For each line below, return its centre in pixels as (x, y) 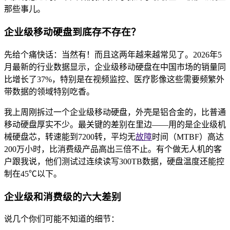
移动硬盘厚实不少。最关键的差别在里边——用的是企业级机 (115, 124)
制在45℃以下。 (33, 174)
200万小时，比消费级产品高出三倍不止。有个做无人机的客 (113, 149)
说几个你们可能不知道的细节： (62, 219)
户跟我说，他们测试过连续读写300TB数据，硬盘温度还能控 (114, 161)
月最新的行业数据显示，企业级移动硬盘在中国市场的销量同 (115, 67)
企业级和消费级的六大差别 (63, 197)
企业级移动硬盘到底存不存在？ (72, 32)
